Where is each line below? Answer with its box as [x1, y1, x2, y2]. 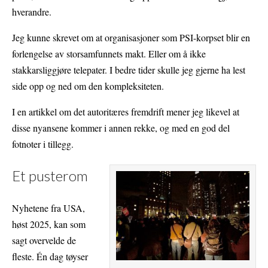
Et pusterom [12, 167, 88, 185]
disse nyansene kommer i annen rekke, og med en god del [12, 121, 230, 135]
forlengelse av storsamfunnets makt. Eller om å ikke [12, 47, 206, 60]
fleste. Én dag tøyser [12, 249, 88, 263]
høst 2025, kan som [12, 217, 86, 230]
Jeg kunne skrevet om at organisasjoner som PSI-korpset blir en [12, 31, 250, 44]
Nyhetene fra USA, [12, 201, 85, 214]
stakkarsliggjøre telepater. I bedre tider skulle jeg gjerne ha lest [12, 63, 245, 77]
